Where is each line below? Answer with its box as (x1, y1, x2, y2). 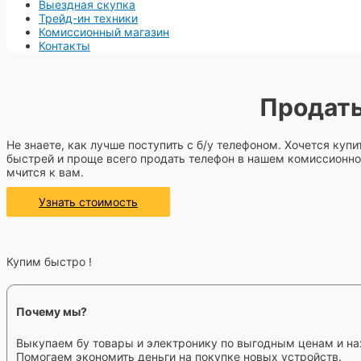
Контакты (39, 39, 90, 52)
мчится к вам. (6, 164, 84, 179)
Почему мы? (15, 305, 87, 319)
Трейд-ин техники (39, 11, 138, 25)
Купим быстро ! (6, 254, 92, 268)
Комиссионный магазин (39, 25, 169, 39)
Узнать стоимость (39, 194, 138, 209)
